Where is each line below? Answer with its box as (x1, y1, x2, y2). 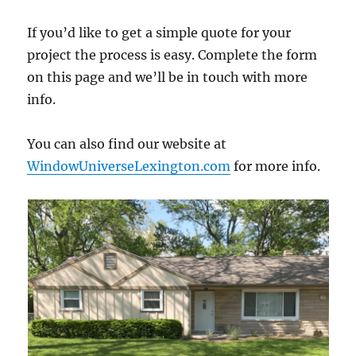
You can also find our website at (27, 135, 227, 152)
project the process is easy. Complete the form (27, 46, 318, 63)
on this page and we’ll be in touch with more (27, 68, 308, 85)
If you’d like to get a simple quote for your (27, 24, 292, 41)
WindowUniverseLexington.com (27, 157, 231, 174)
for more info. (230, 157, 321, 174)
